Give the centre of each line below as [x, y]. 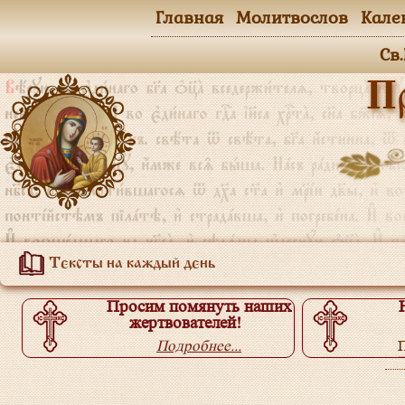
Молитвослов [292, 17]
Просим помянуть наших [199, 307]
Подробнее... [199, 346]
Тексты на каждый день [131, 264]
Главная [189, 17]
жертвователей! [185, 323]
